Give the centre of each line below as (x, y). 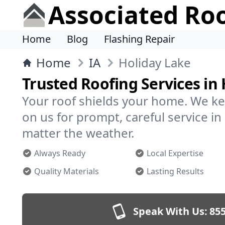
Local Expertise (175, 153)
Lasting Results (175, 171)
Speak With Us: (170, 211)
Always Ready (60, 153)
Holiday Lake (155, 63)
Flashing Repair (139, 39)
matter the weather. (78, 133)
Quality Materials (67, 171)
